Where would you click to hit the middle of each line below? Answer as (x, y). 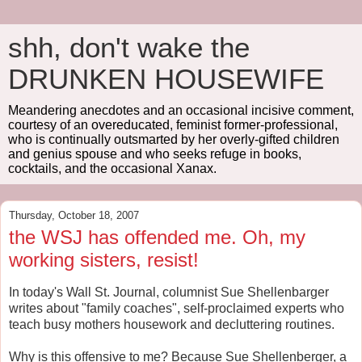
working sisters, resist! (104, 260)
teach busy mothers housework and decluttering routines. (172, 324)
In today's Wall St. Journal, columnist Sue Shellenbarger (169, 292)
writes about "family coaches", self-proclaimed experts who (177, 308)
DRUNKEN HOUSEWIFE (166, 79)
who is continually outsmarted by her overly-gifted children (174, 139)
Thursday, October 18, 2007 (74, 215)
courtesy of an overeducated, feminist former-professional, (173, 125)
